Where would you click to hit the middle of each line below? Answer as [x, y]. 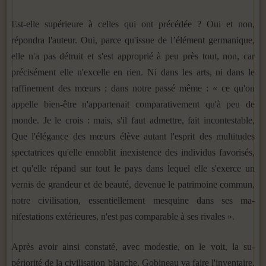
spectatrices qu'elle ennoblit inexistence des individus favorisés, [133, 152]
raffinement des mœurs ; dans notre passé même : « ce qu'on [133, 88]
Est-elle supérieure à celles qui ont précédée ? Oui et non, [133, 24]
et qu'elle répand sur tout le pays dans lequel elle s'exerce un [133, 168]
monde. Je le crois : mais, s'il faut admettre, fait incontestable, [133, 120]
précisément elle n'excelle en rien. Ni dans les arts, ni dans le [133, 72]
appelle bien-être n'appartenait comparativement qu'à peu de [133, 104]
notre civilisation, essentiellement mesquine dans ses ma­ [133, 200]
